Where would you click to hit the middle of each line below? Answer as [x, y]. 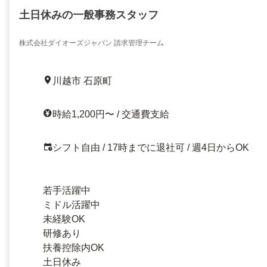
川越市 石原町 [82, 80]
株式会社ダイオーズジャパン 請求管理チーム [91, 43]
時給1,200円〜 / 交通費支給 [111, 114]
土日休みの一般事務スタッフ [89, 15]
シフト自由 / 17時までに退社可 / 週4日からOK [151, 147]
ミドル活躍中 [72, 204]
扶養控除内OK [74, 247]
